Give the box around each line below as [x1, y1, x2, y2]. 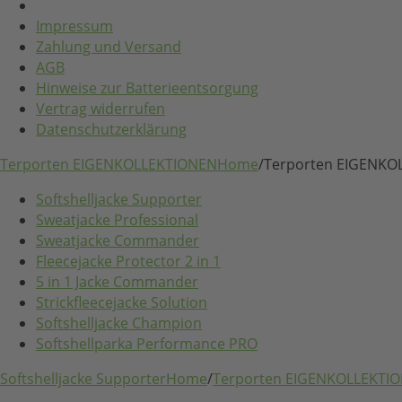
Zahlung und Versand [36, 36, 181, 57]
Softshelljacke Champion [36, 312, 202, 333]
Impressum [36, 15, 113, 36]
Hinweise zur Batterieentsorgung [36, 77, 258, 98]
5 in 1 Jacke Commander [36, 271, 198, 292]
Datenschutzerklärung [36, 118, 187, 139]
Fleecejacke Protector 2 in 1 [36, 250, 221, 271]
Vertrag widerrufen [36, 98, 165, 118]
